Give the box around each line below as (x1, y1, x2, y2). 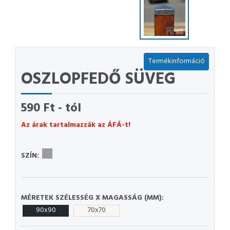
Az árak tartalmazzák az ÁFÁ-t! (21, 119, 130, 131)
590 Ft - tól (21, 99, 81, 118)
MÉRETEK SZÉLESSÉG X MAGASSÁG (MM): (21, 192, 164, 204)
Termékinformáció (148, 55, 205, 67)
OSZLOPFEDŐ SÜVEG (21, 66, 176, 92)
